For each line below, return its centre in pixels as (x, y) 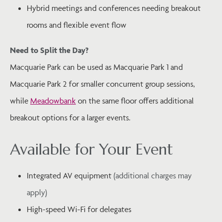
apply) (37, 193)
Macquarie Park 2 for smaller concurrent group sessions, (102, 83)
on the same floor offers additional (135, 100)
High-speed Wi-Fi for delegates (79, 209)
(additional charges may (153, 176)
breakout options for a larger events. (70, 117)
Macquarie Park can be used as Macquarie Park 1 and (96, 67)
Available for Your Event (91, 150)
